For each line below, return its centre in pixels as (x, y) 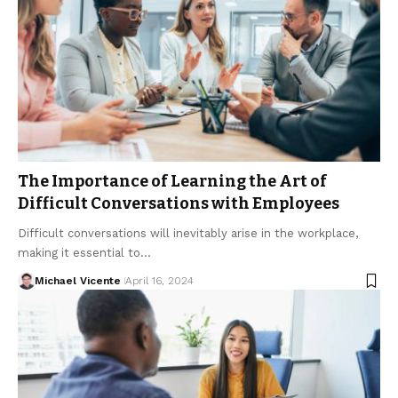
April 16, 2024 (159, 281)
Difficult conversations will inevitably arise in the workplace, (188, 234)
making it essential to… (84, 253)
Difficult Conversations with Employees (179, 204)
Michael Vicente (77, 281)
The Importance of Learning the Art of (172, 182)
